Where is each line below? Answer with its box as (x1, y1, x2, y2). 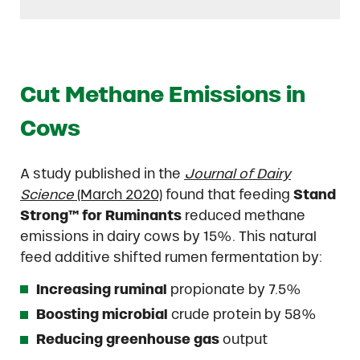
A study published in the (20, 166, 185, 181)
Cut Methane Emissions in (20, 82, 306, 106)
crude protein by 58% (168, 307, 317, 322)
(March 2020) (74, 186, 163, 202)
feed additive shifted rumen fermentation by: (20, 249, 323, 264)
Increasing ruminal (36, 281, 171, 297)
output (219, 332, 268, 347)
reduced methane (182, 207, 306, 223)
